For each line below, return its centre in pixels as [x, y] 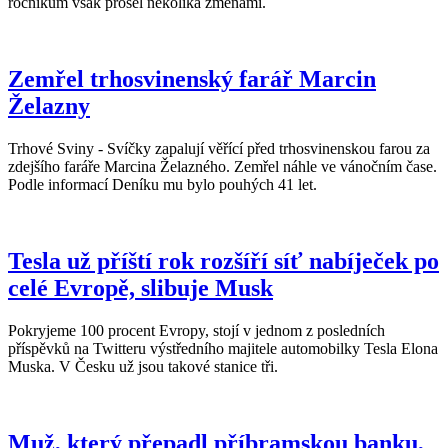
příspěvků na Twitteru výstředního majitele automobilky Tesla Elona [223, 349]
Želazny [49, 106]
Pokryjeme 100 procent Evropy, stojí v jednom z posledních [196, 331]
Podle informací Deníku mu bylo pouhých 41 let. [162, 185]
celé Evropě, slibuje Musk [140, 288]
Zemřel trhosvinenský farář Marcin [192, 79]
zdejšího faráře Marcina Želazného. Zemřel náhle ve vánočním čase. [222, 167]
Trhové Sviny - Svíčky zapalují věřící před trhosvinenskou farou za [219, 149]
